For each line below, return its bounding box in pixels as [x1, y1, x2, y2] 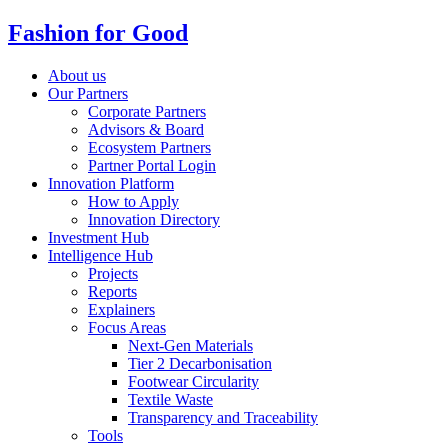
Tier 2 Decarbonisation [128, 354, 272, 372]
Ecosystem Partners [88, 138, 211, 156]
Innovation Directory [88, 210, 220, 228]
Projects [88, 264, 138, 282]
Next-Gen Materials [128, 336, 253, 354]
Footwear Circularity [128, 372, 259, 390]
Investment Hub [48, 228, 149, 246]
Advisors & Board [88, 120, 204, 138]
